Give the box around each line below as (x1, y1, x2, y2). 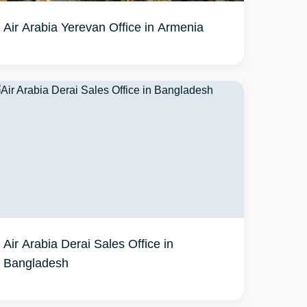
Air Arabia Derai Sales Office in (3, 236, 174, 251)
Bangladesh (3, 255, 69, 270)
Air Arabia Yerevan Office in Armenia (3, 19, 204, 34)
